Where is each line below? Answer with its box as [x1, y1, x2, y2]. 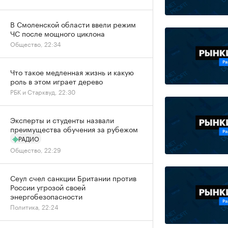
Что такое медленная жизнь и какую [10, 66, 134, 77]
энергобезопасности [10, 190, 82, 202]
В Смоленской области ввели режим [10, 18, 136, 30]
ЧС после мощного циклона [10, 27, 105, 39]
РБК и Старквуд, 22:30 [10, 87, 75, 96]
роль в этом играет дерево [10, 75, 103, 87]
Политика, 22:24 [10, 202, 59, 211]
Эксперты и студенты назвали [10, 114, 114, 125]
